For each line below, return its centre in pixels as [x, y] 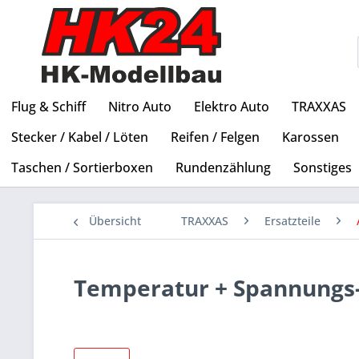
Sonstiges [323, 168]
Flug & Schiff [48, 107]
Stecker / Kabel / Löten [80, 137]
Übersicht [115, 221]
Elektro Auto [232, 107]
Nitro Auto [140, 107]
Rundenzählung [223, 168]
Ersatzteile [292, 221]
